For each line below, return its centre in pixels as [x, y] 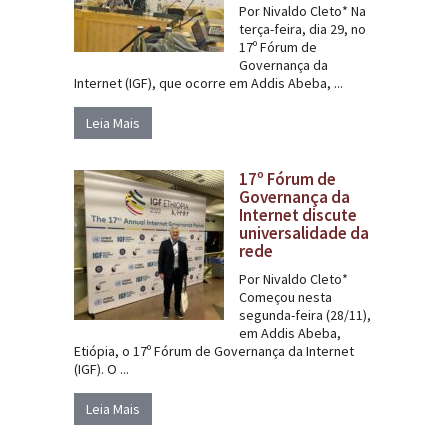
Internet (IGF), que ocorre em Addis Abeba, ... [208, 82]
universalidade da [304, 232]
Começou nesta [285, 296]
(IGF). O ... [101, 368]
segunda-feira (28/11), [305, 314]
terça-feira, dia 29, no [302, 28]
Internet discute [298, 214]
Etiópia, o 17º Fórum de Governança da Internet [214, 350]
